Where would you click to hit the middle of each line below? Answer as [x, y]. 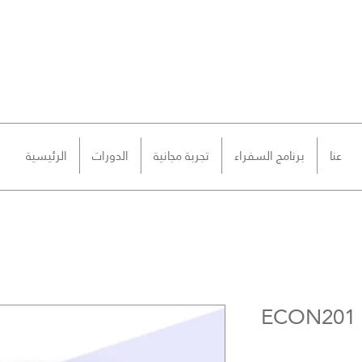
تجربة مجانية [182, 156]
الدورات [111, 156]
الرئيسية [47, 156]
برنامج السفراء [270, 156]
